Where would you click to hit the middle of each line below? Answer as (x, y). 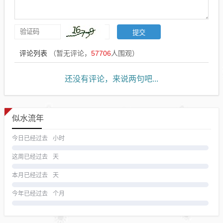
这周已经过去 (30, 157)
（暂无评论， (70, 54)
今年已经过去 (30, 194)
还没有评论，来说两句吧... (111, 79)
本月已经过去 (30, 175)
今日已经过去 (30, 139)
